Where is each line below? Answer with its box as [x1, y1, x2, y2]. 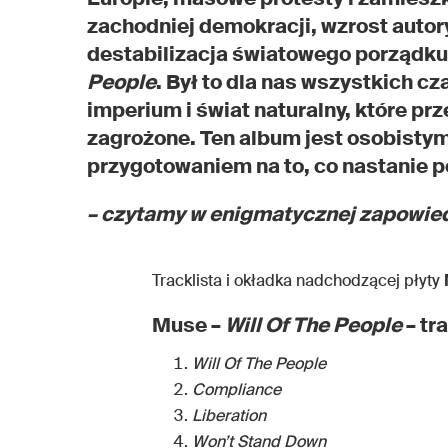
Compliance [192, 378, 281, 400]
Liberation [192, 404, 266, 426]
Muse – [152, 311, 225, 338]
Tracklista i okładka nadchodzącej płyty [152, 269, 444, 291]
